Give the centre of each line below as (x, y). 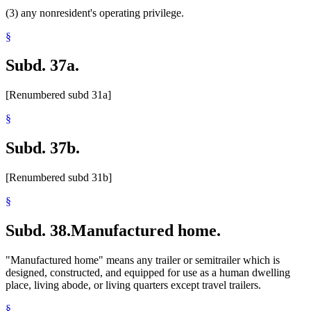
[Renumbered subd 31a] (58, 95)
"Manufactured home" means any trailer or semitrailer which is (143, 260)
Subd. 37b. (43, 148)
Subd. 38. (38, 231)
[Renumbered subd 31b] (59, 178)
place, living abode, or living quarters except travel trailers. (133, 285)
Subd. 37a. (42, 66)
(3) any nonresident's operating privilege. (95, 12)
